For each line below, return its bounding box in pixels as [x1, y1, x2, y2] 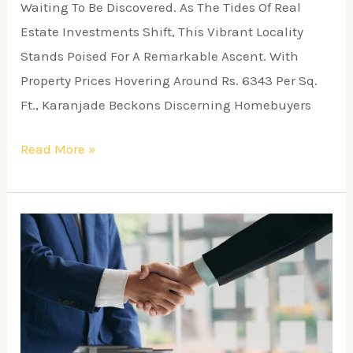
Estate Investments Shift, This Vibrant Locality [20, 23, 304, 39]
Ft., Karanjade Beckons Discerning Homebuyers [20, 96, 312, 113]
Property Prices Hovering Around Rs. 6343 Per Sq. [20, 72, 318, 88]
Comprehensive [20, 240, 117, 257]
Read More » [20, 141, 97, 158]
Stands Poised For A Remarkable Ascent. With [20, 47, 299, 64]
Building [20, 314, 73, 330]
